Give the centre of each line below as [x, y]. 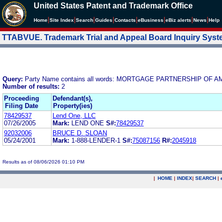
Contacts [125, 20]
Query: [14, 79]
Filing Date [22, 106]
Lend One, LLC [74, 115]
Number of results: [32, 86]
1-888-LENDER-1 [97, 140]
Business [152, 20]
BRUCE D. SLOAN [80, 133]
